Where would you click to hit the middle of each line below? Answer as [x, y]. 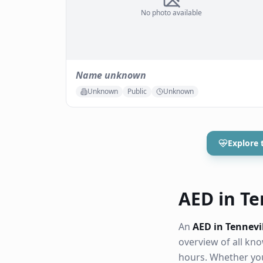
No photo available [171, 13]
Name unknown [111, 75]
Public [137, 91]
